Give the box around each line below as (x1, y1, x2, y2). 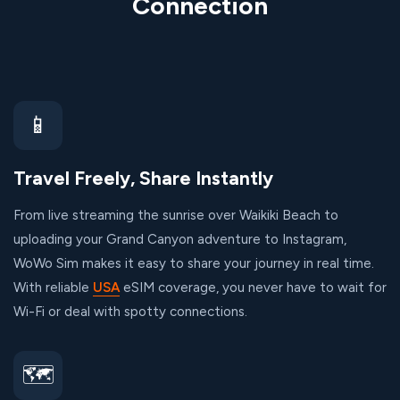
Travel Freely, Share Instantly (13, 167, 273, 189)
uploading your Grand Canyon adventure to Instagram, (13, 231, 346, 247)
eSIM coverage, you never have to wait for (120, 279, 387, 296)
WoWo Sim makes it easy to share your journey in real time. (13, 255, 374, 271)
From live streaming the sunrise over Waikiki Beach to (13, 207, 338, 223)
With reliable (13, 279, 93, 296)
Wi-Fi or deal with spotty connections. (13, 304, 247, 320)
